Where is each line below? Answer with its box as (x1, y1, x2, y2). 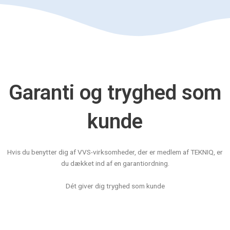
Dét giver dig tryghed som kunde (65, 181, 165, 190)
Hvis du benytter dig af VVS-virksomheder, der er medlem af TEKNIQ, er (7, 147, 223, 156)
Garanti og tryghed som (9, 80, 221, 105)
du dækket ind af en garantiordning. (61, 159, 169, 167)
